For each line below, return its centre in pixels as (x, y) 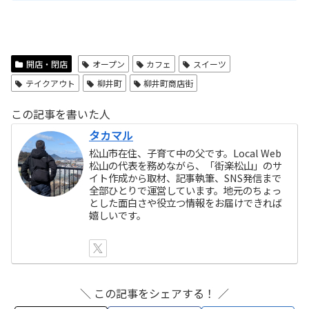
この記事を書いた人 (61, 114)
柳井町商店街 (169, 83)
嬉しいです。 (118, 215)
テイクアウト (50, 83)
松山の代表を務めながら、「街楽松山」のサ (186, 166)
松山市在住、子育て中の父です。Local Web (186, 153)
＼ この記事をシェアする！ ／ (154, 293)
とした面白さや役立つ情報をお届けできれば (186, 203)
